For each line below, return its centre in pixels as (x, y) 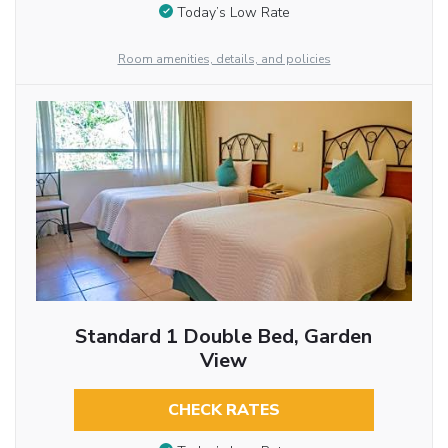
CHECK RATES (223, 410)
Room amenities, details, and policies (224, 59)
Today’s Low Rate (233, 12)
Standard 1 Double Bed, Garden (224, 337)
